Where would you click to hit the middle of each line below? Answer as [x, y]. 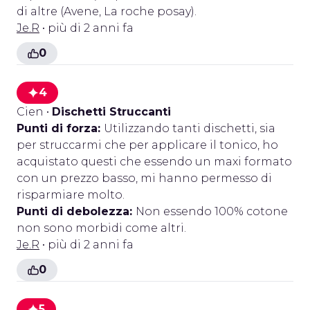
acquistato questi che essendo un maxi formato [154, 162]
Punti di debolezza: [76, 211]
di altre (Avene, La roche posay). [107, 11]
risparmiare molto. [71, 195]
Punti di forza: [60, 128]
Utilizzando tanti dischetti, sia [190, 128]
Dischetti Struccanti [111, 112]
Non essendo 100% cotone [212, 211]
